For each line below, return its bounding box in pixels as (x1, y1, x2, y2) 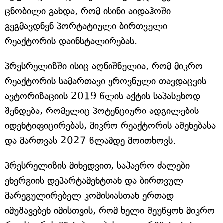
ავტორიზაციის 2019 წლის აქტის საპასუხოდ (5, 90, 200, 102)
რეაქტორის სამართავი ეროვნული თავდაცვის (5, 75, 206, 87)
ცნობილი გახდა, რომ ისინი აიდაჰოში (5, 5, 171, 17)
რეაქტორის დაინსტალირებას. (5, 35, 137, 47)
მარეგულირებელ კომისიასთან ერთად (5, 190, 174, 202)
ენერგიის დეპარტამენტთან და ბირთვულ (5, 175, 183, 187)
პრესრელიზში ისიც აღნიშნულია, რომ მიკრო (5, 60, 203, 72)
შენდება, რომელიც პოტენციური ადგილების (5, 105, 199, 117)
